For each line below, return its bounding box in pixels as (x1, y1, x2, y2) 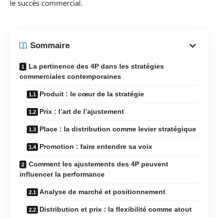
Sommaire (30, 41, 70, 50)
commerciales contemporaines (19, 72, 121, 80)
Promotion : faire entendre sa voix (39, 142, 152, 150)
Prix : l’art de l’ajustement (39, 107, 124, 115)
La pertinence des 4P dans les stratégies (29, 62, 164, 70)
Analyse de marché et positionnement (39, 187, 165, 196)
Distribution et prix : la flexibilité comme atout (39, 205, 192, 213)
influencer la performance (19, 170, 105, 178)
